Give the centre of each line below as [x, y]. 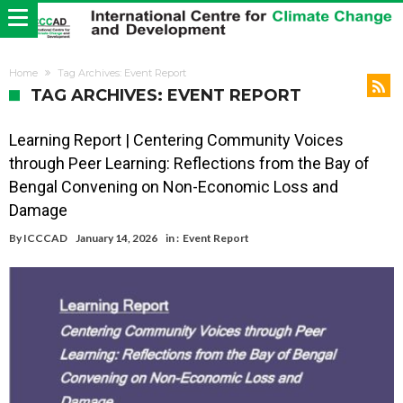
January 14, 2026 [116, 238]
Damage [38, 210]
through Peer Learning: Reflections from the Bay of [189, 164]
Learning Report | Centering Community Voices [176, 140]
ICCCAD [45, 238]
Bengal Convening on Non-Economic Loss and [174, 187]
